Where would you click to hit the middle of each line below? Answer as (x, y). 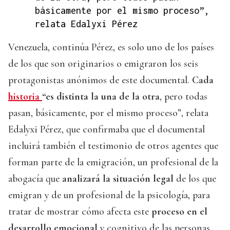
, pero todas (184, 97)
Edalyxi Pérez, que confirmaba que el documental (107, 130)
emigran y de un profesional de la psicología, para (109, 195)
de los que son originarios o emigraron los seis (103, 64)
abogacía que (35, 179)
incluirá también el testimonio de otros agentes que (113, 146)
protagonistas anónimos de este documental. (100, 80)
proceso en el (179, 212)
